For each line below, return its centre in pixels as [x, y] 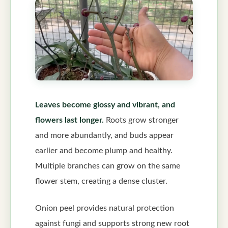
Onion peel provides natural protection [105, 208]
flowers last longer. [69, 120]
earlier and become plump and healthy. [104, 150]
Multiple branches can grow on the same [108, 166]
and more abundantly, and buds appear [104, 135]
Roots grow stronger [141, 120]
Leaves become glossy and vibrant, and [105, 105]
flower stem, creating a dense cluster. [101, 181]
